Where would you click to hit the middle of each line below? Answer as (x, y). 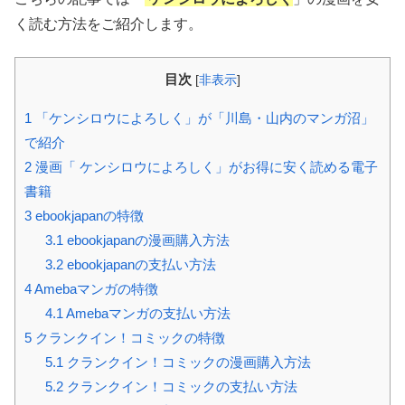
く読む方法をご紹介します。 (108, 24)
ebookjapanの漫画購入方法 (146, 240)
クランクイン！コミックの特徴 (128, 337)
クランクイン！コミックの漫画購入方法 (187, 362)
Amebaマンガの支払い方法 (146, 313)
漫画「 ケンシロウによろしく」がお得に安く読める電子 (205, 166)
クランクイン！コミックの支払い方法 (180, 386)
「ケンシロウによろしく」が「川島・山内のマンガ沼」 (203, 118)
